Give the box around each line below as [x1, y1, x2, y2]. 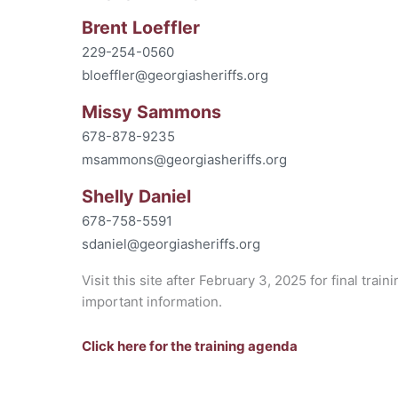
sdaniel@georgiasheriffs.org [82, 235, 260, 252]
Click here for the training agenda [82, 337, 298, 354]
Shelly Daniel [82, 185, 191, 207]
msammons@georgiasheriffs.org [82, 150, 287, 168]
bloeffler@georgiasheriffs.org [82, 66, 268, 84]
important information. [82, 292, 222, 310]
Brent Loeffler [82, 16, 200, 38]
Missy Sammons [82, 100, 221, 123]
